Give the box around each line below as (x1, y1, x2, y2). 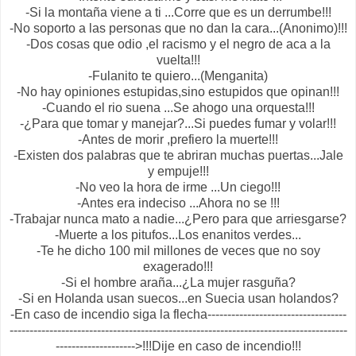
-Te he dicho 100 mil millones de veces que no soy (36, 243, 320, 257)
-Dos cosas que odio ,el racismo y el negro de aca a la (25, 37, 331, 51)
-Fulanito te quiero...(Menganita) (88, 68, 268, 83)
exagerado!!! (143, 259, 213, 273)
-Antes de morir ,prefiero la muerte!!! (78, 132, 278, 146)
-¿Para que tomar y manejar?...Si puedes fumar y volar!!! (20, 116, 336, 130)
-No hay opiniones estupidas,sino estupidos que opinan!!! (17, 84, 339, 99)
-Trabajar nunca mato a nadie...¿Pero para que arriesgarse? (10, 211, 346, 226)
